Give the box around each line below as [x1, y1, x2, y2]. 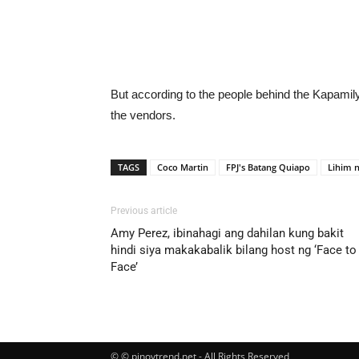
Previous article [111, 204, 177, 216]
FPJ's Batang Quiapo [226, 160, 310, 173]
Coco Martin [157, 160, 208, 173]
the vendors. [111, 107, 175, 122]
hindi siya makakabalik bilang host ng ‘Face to [111, 242, 357, 257]
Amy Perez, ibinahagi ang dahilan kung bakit [111, 225, 344, 240]
